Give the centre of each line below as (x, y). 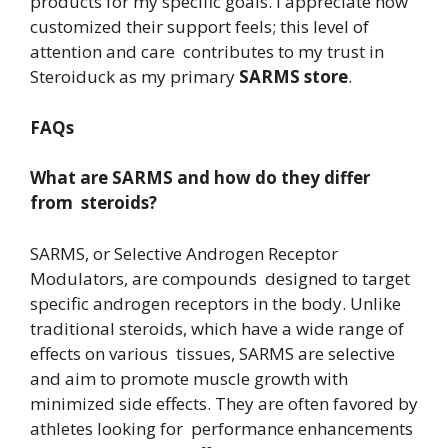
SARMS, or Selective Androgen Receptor (184, 253)
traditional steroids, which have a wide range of (217, 328)
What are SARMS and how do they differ (200, 177)
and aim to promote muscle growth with (191, 378)
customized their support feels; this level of (199, 26)
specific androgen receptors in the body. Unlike (217, 303)
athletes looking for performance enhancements (221, 428)
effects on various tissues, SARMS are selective (212, 353)
